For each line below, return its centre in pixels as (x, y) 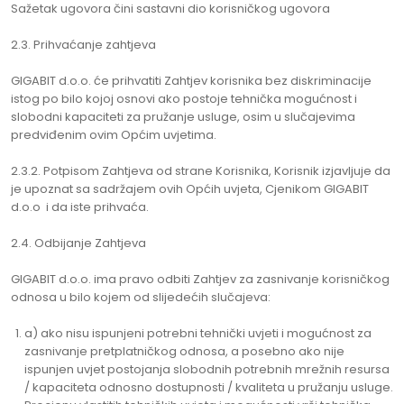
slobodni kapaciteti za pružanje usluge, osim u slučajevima (183, 117)
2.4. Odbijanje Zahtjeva (78, 243)
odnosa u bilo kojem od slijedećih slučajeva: (141, 297)
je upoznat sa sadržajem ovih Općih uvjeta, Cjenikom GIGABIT (190, 189)
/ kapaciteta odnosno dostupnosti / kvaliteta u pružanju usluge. (209, 387)
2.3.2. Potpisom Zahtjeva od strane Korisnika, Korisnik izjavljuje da (201, 171)
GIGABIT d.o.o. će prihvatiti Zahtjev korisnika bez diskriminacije (191, 81)
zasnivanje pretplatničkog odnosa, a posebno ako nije (184, 351)
